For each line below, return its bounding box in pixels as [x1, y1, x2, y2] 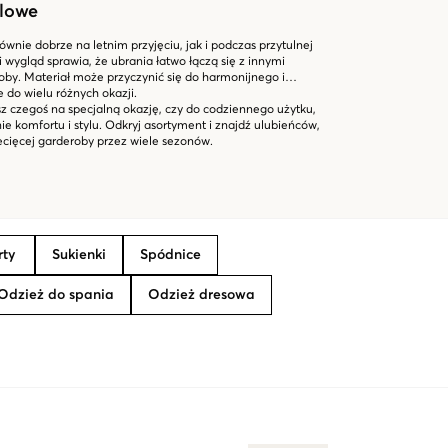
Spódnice [140, 248, 201, 262]
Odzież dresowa [148, 288, 255, 302]
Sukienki [52, 248, 106, 262]
